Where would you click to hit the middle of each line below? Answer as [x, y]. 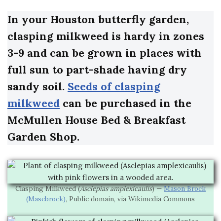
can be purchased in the [126, 103]
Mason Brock [185, 189]
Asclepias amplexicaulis [116, 189]
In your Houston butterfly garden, [98, 19]
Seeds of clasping [114, 87]
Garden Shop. [43, 137]
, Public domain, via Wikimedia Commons [130, 199]
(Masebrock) [46, 199]
